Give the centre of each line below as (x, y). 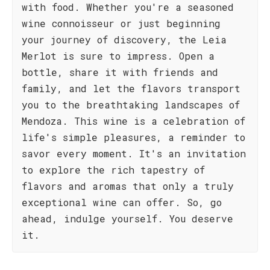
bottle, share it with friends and (120, 72)
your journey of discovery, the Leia (124, 39)
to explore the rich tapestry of (113, 170)
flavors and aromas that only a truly (128, 186)
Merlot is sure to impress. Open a (118, 56)
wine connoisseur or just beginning (121, 23)
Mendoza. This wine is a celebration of (133, 121)
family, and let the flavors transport (131, 88)
